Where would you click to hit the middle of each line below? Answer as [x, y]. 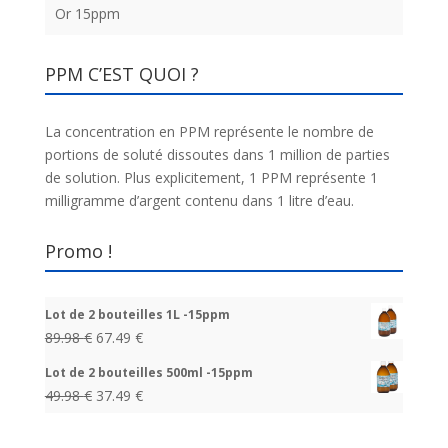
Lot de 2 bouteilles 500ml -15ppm [148, 372]
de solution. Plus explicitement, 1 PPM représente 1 [211, 177]
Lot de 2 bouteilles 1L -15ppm [137, 314]
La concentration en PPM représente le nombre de [209, 131]
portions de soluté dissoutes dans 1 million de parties [217, 154]
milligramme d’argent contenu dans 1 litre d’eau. [199, 200]
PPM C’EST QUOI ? [121, 73]
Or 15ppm [87, 13]
